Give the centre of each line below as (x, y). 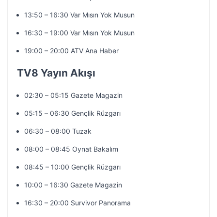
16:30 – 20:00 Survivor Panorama (77, 203)
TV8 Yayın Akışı (56, 73)
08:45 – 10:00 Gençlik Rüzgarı (72, 167)
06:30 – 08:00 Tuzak (58, 131)
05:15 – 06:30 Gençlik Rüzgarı (72, 113)
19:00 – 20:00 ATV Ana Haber (71, 51)
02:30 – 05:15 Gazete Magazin (73, 95)
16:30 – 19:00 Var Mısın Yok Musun (79, 33)
